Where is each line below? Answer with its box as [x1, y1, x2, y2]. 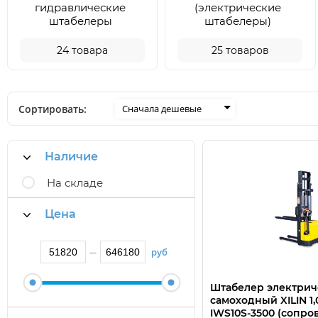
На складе [47, 176, 103, 190]
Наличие [45, 150, 98, 163]
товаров [225, 44, 269, 57]
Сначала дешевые [122, 102, 202, 115]
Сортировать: [18, 102, 87, 116]
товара [72, 44, 109, 57]
